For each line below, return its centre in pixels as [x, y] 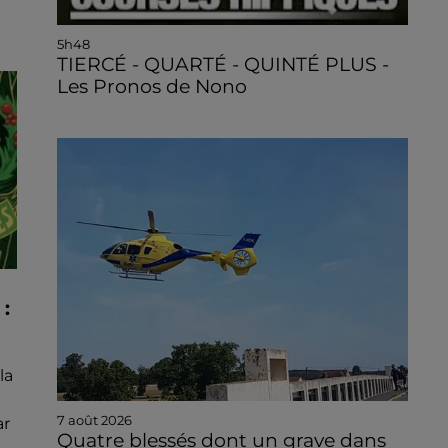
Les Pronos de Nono [151, 86]
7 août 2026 [94, 420]
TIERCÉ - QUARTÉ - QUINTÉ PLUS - [222, 64]
